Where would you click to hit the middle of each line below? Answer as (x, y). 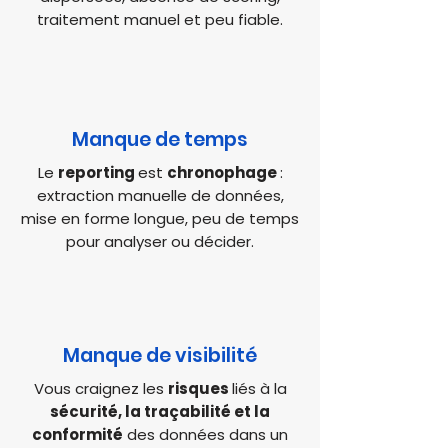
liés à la (259, 388)
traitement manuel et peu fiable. (160, 19)
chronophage (223, 172)
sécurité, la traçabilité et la (160, 411)
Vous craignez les (100, 388)
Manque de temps (160, 139)
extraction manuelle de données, (160, 195)
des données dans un (205, 434)
